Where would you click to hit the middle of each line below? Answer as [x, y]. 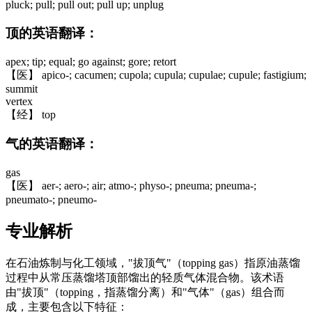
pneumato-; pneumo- [51, 200]
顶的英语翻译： [52, 33]
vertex [19, 101]
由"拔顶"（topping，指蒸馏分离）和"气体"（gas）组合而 [145, 292]
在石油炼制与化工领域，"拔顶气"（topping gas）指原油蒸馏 [153, 263]
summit [22, 88]
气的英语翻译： [52, 144]
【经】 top [31, 114]
